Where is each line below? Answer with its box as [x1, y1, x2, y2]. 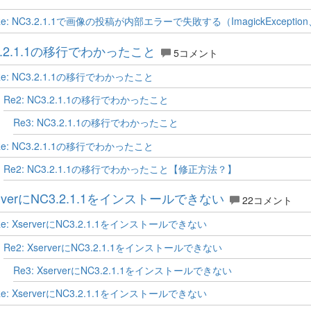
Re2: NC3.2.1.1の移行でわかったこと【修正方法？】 [3, 161, 237, 176]
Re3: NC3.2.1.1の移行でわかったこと [12, 115, 178, 130]
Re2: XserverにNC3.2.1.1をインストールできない [3, 239, 222, 254]
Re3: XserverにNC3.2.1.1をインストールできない [12, 262, 232, 277]
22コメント [239, 193, 292, 208]
